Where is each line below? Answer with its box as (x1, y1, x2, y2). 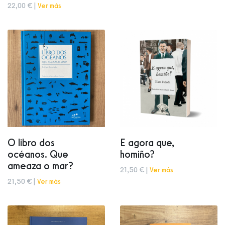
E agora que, (120, 136, 174, 149)
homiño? (120, 148, 155, 160)
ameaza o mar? (8, 159, 73, 172)
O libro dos (8, 136, 55, 149)
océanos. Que (8, 148, 68, 160)
